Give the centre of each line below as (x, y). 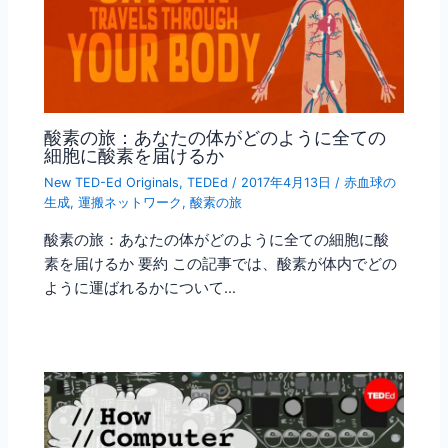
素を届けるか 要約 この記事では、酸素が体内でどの (221, 263)
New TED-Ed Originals (112, 183)
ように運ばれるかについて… (140, 287)
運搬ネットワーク (130, 203)
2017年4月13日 (288, 183)
